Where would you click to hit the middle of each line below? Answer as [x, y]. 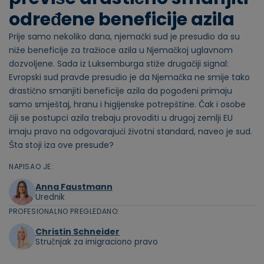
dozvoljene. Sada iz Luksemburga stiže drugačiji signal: [119, 64]
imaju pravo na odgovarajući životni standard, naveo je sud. [131, 132]
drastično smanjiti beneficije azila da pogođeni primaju [121, 91]
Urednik [50, 197]
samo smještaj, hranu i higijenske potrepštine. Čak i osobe [127, 105]
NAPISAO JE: [31, 167]
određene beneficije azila [122, 20]
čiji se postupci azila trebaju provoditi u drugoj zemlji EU [121, 118]
